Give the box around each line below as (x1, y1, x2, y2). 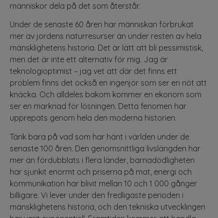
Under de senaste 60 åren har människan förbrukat (10, 19, 194, 30)
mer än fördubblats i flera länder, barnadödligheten (10, 155, 195, 165)
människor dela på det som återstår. (10, 1, 140, 11)
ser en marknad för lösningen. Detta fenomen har (10, 101, 186, 111)
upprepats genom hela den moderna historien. (10, 113, 177, 123)
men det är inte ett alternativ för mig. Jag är (10, 54, 168, 65)
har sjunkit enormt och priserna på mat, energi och (10, 166, 192, 177)
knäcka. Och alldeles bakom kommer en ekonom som (10, 90, 201, 100)
